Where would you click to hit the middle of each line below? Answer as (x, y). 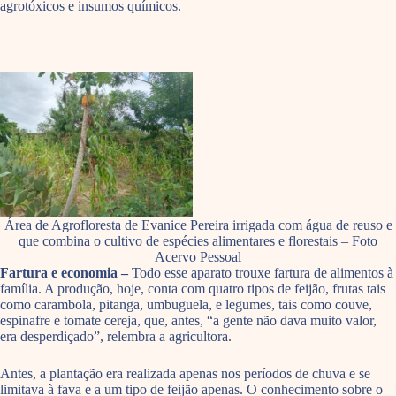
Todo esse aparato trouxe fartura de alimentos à (263, 272)
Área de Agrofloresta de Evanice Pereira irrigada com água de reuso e (198, 225)
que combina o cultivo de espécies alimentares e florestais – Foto (198, 240)
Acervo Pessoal (198, 256)
